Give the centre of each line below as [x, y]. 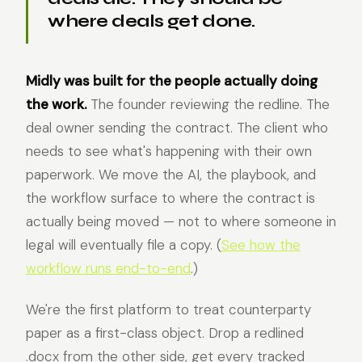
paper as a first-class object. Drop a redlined [165, 333]
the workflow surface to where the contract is [170, 198]
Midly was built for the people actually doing [172, 81]
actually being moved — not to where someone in [181, 221]
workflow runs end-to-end [108, 268]
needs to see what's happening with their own [169, 151]
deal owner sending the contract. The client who [177, 128]
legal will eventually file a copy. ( [124, 245]
